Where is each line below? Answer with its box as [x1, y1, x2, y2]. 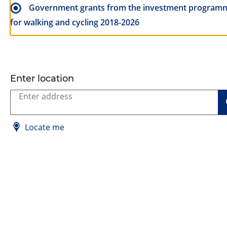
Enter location [10, 73, 74, 84]
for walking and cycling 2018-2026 [10, 17, 139, 28]
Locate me [23, 122, 64, 133]
